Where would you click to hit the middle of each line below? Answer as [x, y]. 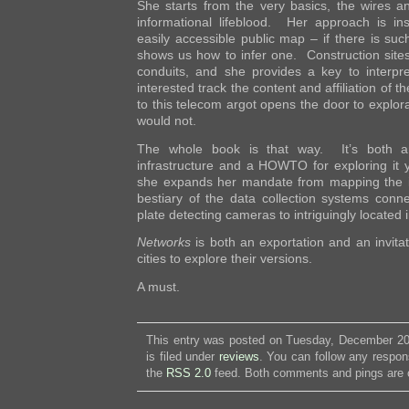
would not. [167, 121]
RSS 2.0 [189, 372]
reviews [239, 356]
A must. [158, 286]
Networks [164, 242]
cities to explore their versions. [225, 259]
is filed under [183, 356]
